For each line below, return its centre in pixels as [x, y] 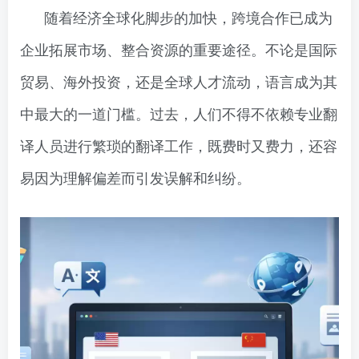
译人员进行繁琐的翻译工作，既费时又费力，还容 [179, 145]
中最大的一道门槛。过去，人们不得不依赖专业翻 [179, 113]
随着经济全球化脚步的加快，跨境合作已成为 [188, 17]
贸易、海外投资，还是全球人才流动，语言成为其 [179, 81]
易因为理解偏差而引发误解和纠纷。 [135, 177]
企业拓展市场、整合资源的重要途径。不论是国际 [179, 49]
